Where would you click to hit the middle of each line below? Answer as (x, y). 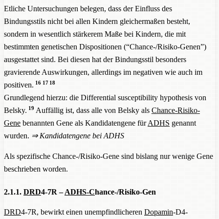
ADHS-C (80, 192)
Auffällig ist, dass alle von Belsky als (93, 110)
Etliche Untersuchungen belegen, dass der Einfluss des (88, 8)
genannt (183, 123)
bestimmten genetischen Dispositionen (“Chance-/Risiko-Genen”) (105, 46)
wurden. (18, 135)
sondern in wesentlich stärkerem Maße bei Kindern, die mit (95, 34)
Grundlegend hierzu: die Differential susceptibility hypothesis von (105, 97)
